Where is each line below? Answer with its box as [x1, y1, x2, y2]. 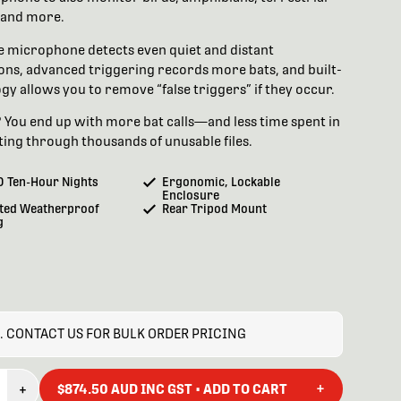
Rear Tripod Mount [161, 201, 267, 216]
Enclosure [161, 188, 219, 202]
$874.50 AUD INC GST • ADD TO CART [57, 380, 288, 397]
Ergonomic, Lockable [161, 175, 280, 189]
